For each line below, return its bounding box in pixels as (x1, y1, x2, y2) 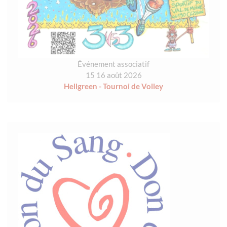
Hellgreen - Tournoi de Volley (64, 82, 163, 91)
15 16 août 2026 (85, 70, 142, 80)
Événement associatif (78, 59, 149, 69)
